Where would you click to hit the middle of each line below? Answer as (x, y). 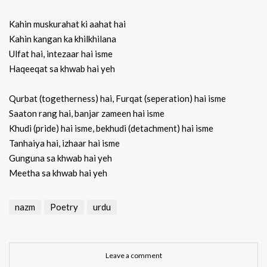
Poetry (64, 207)
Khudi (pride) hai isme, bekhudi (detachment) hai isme (111, 128)
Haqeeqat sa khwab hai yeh (62, 69)
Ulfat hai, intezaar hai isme (61, 54)
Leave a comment (133, 256)
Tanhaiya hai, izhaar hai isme (64, 143)
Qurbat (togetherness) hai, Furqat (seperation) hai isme (117, 99)
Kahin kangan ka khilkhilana (63, 39)
